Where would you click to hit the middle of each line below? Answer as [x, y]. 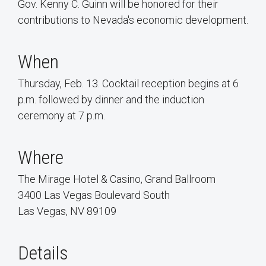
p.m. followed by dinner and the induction [111, 100]
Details [43, 253]
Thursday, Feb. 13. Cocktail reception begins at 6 [128, 84]
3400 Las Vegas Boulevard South [94, 195]
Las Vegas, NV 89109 [67, 211]
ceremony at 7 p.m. [61, 116]
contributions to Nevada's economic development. [133, 20]
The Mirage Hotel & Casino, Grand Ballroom [117, 179]
